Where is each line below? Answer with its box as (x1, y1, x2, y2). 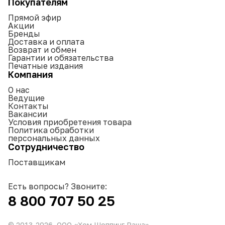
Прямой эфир (8, 12, 61, 23)
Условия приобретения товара (8, 117, 132, 127)
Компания (8, 68, 53, 80)
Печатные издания (8, 60, 83, 71)
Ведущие (8, 92, 45, 103)
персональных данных (8, 133, 100, 143)
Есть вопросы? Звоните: (8, 181, 107, 191)
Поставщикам (8, 157, 65, 167)
